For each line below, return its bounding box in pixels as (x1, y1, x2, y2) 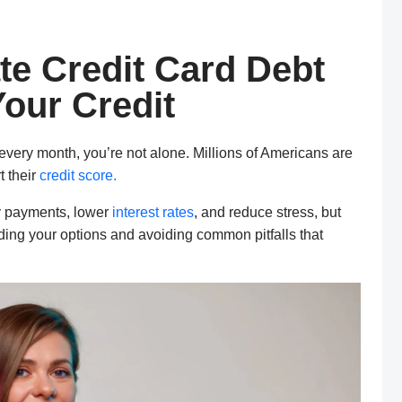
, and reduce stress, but (194, 205, 341, 221)
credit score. (39, 168, 117, 184)
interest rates (112, 205, 194, 221)
